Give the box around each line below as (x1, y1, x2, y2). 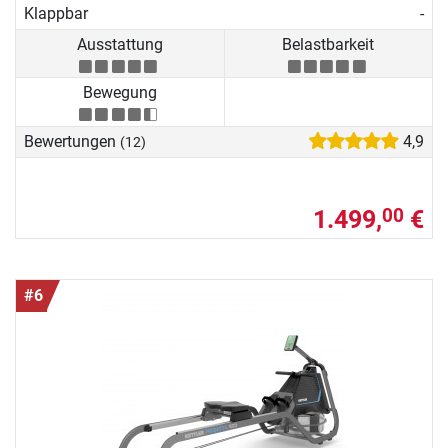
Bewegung (82, 83, 157, 103)
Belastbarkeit (282, 35, 375, 55)
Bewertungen (24, 131, 120, 151)
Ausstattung (76, 35, 163, 55)
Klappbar (24, 3, 88, 23)
